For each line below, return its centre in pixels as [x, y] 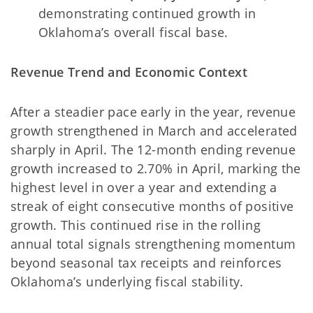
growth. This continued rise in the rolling [136, 225]
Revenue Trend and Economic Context [129, 72]
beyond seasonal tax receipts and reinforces [146, 263]
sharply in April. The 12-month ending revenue [153, 150]
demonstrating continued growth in [147, 13]
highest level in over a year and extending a [144, 187]
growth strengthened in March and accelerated [154, 131]
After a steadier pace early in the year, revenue [153, 112]
